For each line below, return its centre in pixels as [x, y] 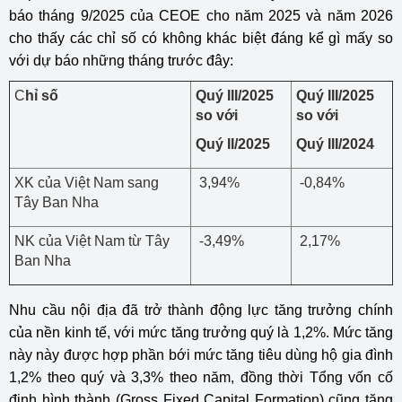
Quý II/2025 [233, 144]
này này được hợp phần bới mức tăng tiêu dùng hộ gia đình [201, 355]
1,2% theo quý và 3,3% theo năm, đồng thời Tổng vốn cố [201, 377]
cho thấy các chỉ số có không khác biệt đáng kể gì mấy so [201, 38]
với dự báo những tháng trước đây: [121, 61]
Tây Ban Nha [57, 202]
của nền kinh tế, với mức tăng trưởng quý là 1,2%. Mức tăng [201, 332]
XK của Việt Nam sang [87, 183]
